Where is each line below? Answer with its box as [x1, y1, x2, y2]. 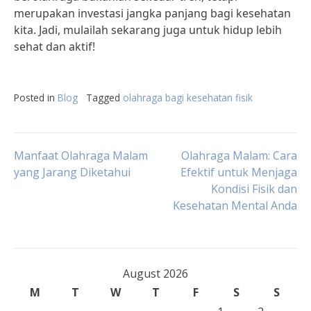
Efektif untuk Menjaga [180, 165, 297, 180]
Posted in [14, 91, 58, 104]
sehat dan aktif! [14, 39, 95, 54]
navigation [13, 182, 139, 215]
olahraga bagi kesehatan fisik [123, 91, 253, 104]
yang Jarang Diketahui [14, 165, 131, 180]
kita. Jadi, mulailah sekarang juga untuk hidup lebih [14, 22, 282, 37]
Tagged [86, 91, 123, 104]
